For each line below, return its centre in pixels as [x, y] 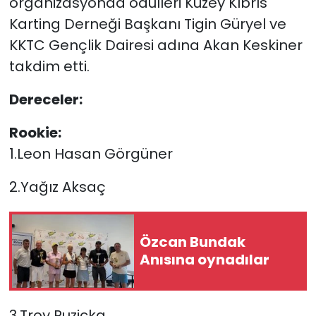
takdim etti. [49, 67]
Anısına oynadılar [205, 260]
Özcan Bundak [193, 242]
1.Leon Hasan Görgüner [91, 154]
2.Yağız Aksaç [57, 187]
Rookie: [35, 133]
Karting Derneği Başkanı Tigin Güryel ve [147, 24]
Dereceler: [45, 100]
